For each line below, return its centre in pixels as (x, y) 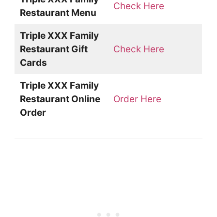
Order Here (137, 99)
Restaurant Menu (58, 13)
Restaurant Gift (54, 49)
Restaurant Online (60, 99)
